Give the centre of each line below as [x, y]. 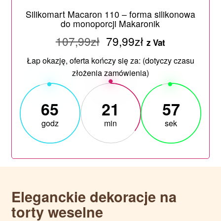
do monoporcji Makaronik [110, 24]
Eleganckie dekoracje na [94, 197]
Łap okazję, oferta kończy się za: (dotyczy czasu [110, 61]
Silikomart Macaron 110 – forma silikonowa [110, 14]
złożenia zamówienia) [110, 73]
